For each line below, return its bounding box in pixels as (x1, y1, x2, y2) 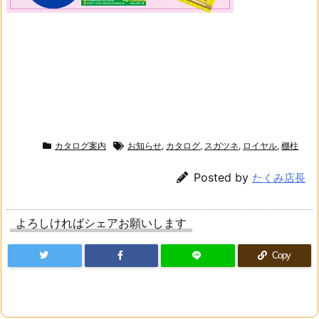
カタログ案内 (55, 140, 106, 151)
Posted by (194, 169, 252, 184)
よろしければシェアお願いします (16, 215, 187, 230)
